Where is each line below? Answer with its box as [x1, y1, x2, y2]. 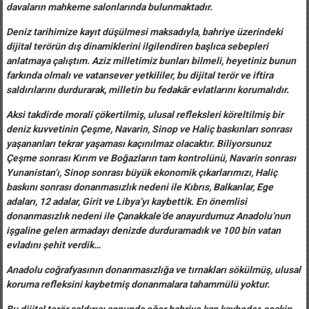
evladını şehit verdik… [6, 239, 103, 250]
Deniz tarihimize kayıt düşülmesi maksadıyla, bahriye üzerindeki [6, 26, 283, 37]
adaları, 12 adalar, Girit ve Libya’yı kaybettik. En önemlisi [6, 195, 247, 207]
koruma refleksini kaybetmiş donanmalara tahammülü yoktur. [6, 278, 274, 290]
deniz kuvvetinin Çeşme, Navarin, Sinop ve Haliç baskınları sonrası [6, 123, 292, 134]
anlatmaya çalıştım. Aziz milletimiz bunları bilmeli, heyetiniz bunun [6, 54, 296, 66]
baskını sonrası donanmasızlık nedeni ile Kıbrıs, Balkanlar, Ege [6, 181, 273, 192]
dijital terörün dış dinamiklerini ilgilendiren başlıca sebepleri [6, 40, 268, 52]
